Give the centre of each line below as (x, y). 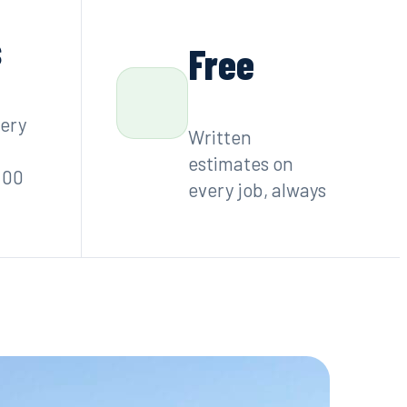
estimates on (240, 164)
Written (219, 137)
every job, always (257, 190)
